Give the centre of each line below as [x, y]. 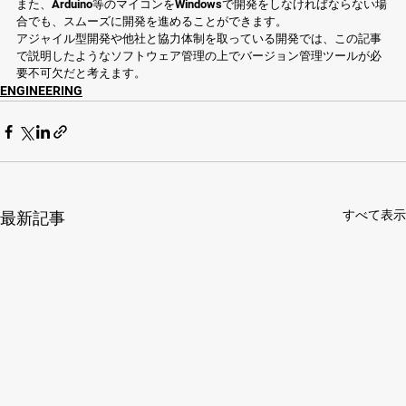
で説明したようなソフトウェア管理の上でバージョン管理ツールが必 [199, 56]
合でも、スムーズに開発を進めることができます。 [152, 22]
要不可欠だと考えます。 [81, 73]
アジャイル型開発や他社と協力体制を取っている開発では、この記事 [199, 39]
